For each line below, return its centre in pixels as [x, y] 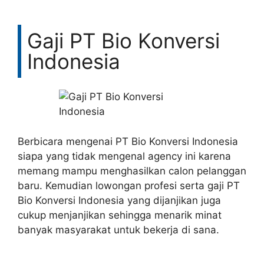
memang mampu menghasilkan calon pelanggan [132, 171]
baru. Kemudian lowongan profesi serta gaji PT [129, 185]
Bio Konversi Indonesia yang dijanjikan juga [119, 200]
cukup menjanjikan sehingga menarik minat [120, 215]
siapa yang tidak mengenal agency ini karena [124, 156]
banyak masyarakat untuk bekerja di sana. [118, 230]
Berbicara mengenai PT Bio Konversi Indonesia [128, 141]
